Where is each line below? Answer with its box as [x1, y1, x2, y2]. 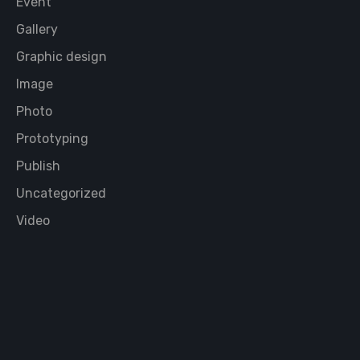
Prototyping [16, 131, 88, 146]
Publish [16, 158, 60, 174]
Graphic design [16, 49, 107, 64]
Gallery [16, 22, 58, 37]
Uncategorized [16, 186, 106, 201]
